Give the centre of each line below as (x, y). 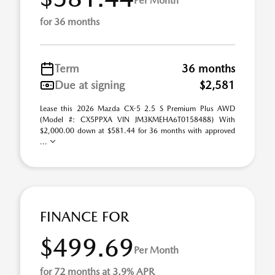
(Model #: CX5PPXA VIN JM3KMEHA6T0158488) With (137, 120)
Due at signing (90, 85)
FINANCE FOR (84, 217)
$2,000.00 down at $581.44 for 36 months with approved (137, 131)
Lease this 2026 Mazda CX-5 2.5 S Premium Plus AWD (137, 109)
